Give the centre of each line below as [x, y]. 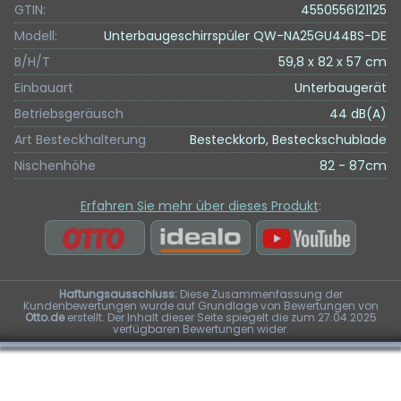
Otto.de [44, 317]
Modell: [36, 36]
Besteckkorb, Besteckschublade [288, 140]
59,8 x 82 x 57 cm [333, 62]
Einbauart [44, 88]
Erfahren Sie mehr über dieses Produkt [199, 206]
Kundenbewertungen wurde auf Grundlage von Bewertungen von [200, 305]
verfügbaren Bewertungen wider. [200, 328]
